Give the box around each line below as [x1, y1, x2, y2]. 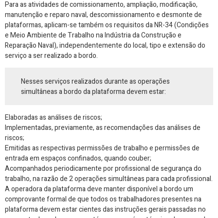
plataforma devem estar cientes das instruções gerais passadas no [5, 204, 206, 215]
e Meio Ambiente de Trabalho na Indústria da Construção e [5, 30, 182, 40]
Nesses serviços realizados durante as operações [21, 76, 170, 87]
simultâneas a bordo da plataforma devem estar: [21, 86, 166, 97]
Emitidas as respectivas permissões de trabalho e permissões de [5, 143, 200, 153]
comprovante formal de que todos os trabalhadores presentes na [5, 194, 201, 204]
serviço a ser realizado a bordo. [5, 50, 98, 61]
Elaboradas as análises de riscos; [5, 112, 102, 123]
